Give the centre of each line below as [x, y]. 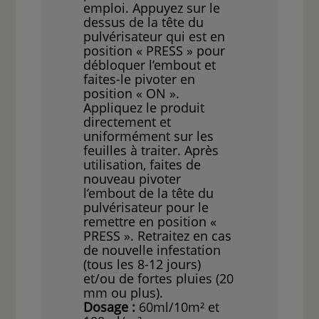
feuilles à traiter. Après [151, 151]
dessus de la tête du [144, 22]
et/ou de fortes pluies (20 [159, 279]
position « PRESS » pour [155, 51]
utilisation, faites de [142, 165]
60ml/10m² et [178, 307]
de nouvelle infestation [152, 250]
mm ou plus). [124, 293]
